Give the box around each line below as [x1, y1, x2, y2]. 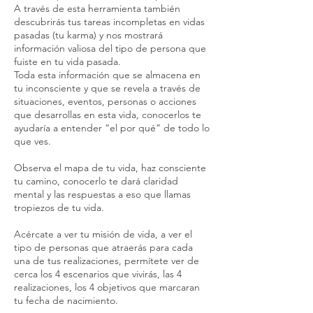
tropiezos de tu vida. [14, 201, 104, 214]
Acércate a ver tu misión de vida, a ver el [14, 228, 192, 241]
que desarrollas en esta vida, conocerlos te [14, 108, 201, 122]
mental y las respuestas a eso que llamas [14, 188, 191, 201]
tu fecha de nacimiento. [14, 294, 118, 307]
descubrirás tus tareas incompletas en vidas [14, 15, 205, 29]
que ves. [14, 135, 51, 148]
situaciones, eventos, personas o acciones [14, 95, 196, 108]
